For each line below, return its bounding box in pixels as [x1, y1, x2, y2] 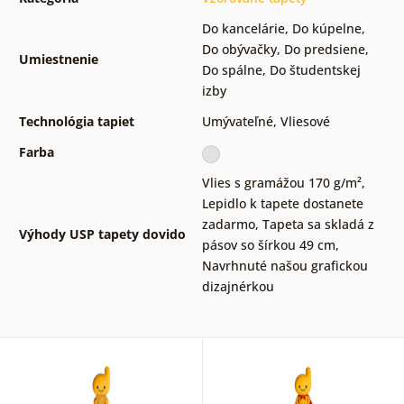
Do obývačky [201, 41, 277, 59]
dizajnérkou [201, 278, 274, 296]
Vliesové [280, 113, 330, 131]
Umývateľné [201, 113, 273, 131]
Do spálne [201, 61, 262, 79]
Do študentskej [269, 61, 361, 79]
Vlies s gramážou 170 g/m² [201, 174, 362, 192]
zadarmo [201, 216, 255, 234]
